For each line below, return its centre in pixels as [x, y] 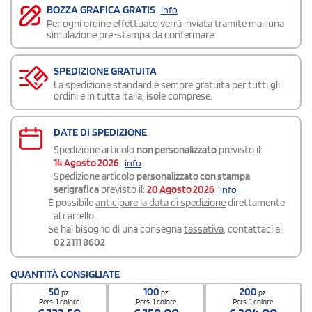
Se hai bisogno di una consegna [116, 229]
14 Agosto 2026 [86, 163]
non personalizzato [177, 149]
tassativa [204, 229]
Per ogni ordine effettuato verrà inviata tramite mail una [165, 23]
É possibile [72, 202]
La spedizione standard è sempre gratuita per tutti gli [167, 85]
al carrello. [75, 216]
